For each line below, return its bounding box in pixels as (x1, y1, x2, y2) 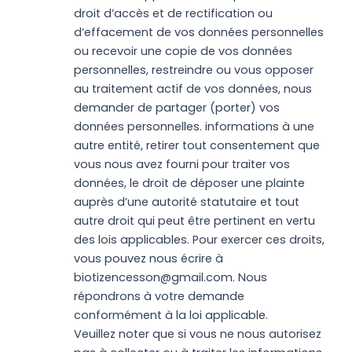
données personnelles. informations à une (73, 119, 314, 135)
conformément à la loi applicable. (73, 307, 268, 324)
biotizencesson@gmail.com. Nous (73, 269, 267, 286)
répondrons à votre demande (73, 288, 244, 305)
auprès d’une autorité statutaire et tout (73, 194, 299, 211)
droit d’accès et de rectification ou (73, 5, 273, 22)
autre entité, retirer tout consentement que (73, 137, 320, 154)
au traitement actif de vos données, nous (73, 81, 312, 97)
